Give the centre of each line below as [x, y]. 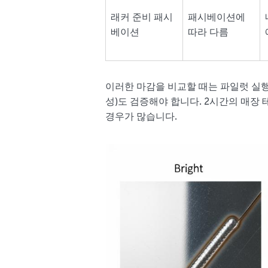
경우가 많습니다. [141, 118]
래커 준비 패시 [142, 18]
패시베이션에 [217, 18]
